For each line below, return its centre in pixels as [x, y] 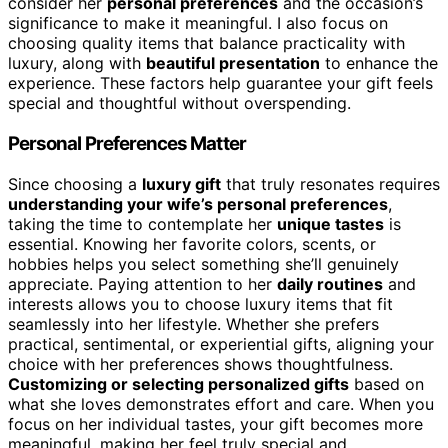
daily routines [330, 283]
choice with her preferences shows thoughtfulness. [200, 363]
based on [386, 383]
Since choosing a [75, 183]
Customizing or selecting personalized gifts [178, 383]
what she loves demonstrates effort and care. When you [221, 403]
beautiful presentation [233, 63]
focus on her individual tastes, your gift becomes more [215, 423]
